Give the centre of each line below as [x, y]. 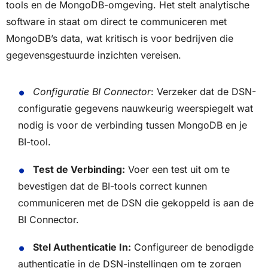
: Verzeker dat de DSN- [203, 92]
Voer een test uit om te [177, 170]
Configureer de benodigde [192, 247]
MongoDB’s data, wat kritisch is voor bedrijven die [120, 39]
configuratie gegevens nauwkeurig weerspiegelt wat [135, 109]
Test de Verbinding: [79, 170]
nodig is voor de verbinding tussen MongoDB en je [133, 125]
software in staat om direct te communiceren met [116, 22]
